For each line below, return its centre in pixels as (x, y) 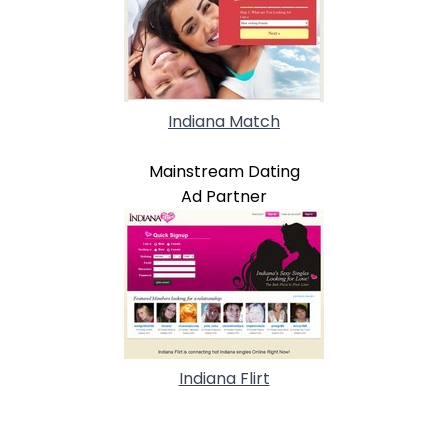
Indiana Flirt (224, 378)
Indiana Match (224, 121)
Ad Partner (224, 196)
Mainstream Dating (224, 171)
